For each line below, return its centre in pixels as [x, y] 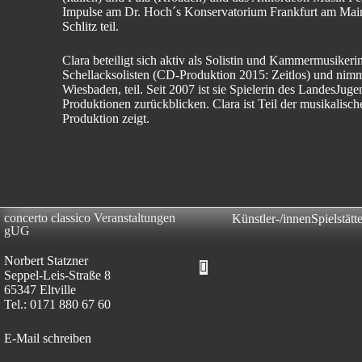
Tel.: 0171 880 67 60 [57, 305]
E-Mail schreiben [48, 339]
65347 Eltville [40, 290]
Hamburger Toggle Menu [263, 267]
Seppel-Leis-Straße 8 [57, 276]
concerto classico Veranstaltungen [90, 218]
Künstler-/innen [271, 219]
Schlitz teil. [91, 27]
